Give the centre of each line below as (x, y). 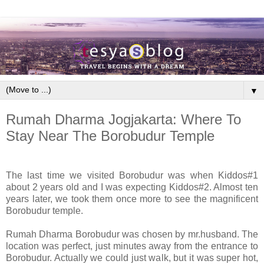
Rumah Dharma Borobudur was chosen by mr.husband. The (132, 235)
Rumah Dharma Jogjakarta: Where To (123, 119)
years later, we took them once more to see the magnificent (132, 199)
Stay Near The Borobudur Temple (110, 136)
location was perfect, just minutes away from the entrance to (132, 246)
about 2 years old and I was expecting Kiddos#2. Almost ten (132, 187)
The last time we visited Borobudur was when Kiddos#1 (132, 176)
